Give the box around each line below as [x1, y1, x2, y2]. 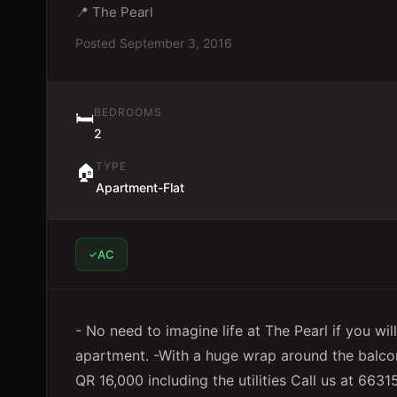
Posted [75, 35, 120, 51]
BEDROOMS [94, 105, 162, 119]
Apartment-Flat [96, 180, 184, 195]
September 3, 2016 [120, 35, 232, 51]
